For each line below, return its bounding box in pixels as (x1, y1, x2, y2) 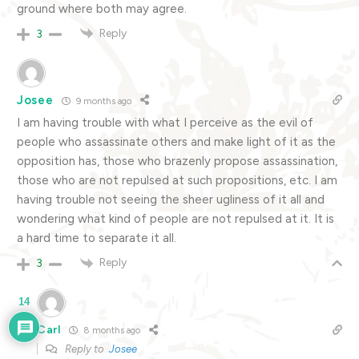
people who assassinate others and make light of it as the (17, 135, 336, 150)
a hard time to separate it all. (17, 231, 176, 246)
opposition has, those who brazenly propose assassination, (17, 154, 337, 169)
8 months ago (80, 325, 140, 337)
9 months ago (73, 95, 131, 107)
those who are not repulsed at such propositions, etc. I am (17, 173, 337, 188)
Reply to (63, 342, 109, 355)
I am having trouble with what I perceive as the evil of (17, 115, 313, 131)
